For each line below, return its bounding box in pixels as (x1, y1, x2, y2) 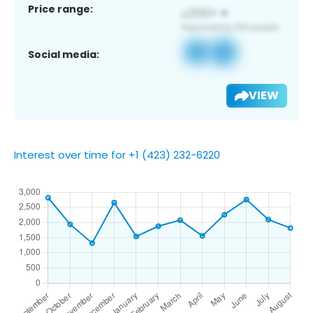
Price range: (28, 1, 93, 16)
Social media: (28, 47, 99, 61)
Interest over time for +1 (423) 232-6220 (14, 147, 220, 162)
